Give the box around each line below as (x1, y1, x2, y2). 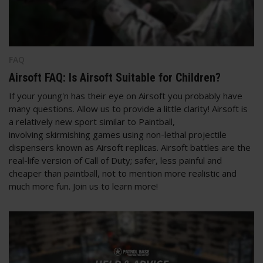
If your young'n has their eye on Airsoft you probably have (9, 89, 242, 102)
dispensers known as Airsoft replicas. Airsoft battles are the (9, 141, 251, 153)
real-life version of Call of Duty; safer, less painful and (9, 154, 222, 166)
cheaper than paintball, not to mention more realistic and (9, 167, 237, 179)
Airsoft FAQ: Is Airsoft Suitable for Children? (9, 70, 221, 85)
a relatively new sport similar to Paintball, (9, 115, 175, 127)
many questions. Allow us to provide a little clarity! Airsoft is (9, 102, 248, 114)
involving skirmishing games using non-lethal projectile (9, 128, 227, 140)
